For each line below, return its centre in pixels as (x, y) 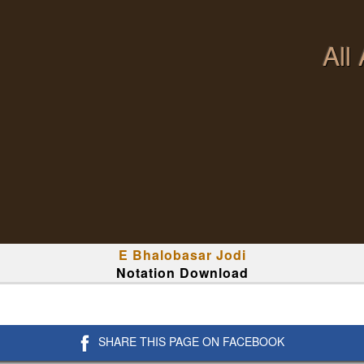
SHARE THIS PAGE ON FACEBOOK (191, 341)
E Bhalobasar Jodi (182, 255)
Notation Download (182, 273)
